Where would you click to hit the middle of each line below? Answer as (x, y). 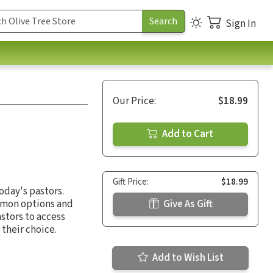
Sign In (241, 23)
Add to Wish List (187, 257)
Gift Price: (131, 182)
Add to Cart (187, 134)
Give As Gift (187, 204)
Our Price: (134, 101)
